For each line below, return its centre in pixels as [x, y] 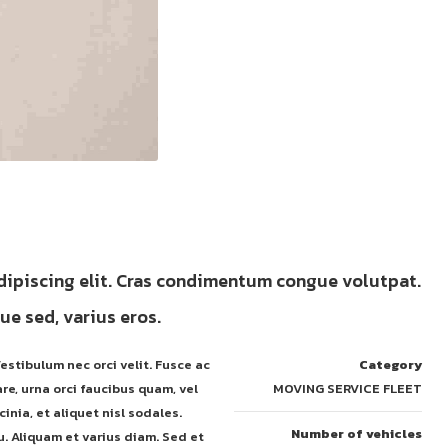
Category [391, 364]
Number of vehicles [357, 433]
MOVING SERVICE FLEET [348, 388]
